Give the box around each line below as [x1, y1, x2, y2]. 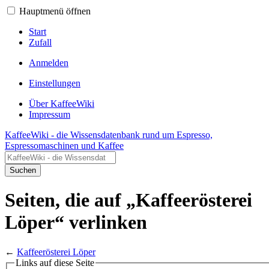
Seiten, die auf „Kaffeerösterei [5, 189, 252, 211]
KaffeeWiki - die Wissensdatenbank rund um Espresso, [5, 130, 213, 140]
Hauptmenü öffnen [19, 6, 91, 16]
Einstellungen [29, 78, 80, 88]
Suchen [10, 166, 36, 175]
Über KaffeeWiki [29, 98, 94, 109]
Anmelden [29, 58, 68, 68]
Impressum [29, 109, 70, 119]
